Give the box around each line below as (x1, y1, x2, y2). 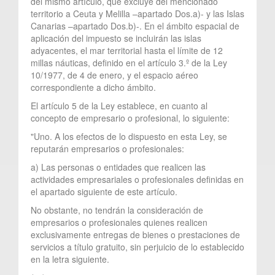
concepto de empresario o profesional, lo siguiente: (31, 111, 230, 124)
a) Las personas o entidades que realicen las (31, 160, 206, 173)
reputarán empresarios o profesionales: (31, 142, 184, 155)
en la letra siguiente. (31, 252, 109, 265)
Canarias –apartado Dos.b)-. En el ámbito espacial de (31, 19, 239, 32)
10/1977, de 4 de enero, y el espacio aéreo (31, 68, 198, 81)
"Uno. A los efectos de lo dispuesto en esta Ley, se (31, 130, 227, 142)
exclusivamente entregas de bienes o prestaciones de (31, 228, 240, 241)
